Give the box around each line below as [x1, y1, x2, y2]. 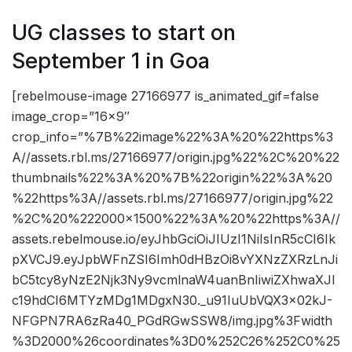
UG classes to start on [12, 19, 236, 46]
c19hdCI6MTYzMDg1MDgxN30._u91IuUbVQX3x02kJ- [12, 292, 332, 309]
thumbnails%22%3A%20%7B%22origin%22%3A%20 [12, 170, 332, 186]
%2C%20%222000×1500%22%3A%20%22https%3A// [12, 211, 340, 227]
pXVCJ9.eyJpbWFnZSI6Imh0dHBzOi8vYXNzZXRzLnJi [12, 251, 338, 268]
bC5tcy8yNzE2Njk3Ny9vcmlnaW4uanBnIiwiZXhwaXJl [12, 272, 335, 288]
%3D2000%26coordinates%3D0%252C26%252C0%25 [12, 333, 340, 350]
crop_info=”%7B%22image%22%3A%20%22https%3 [12, 129, 333, 145]
